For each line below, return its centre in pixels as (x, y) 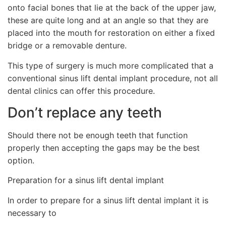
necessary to (32, 213)
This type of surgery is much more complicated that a (110, 65)
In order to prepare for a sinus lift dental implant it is (108, 200)
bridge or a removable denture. (67, 46)
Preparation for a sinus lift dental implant (86, 180)
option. (21, 161)
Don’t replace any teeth (85, 113)
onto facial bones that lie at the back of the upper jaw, (112, 8)
